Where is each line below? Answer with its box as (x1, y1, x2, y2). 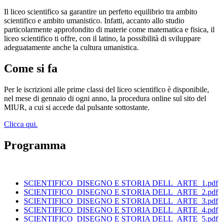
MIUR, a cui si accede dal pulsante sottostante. (4, 103, 150, 112)
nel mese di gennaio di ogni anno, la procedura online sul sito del (4, 94, 206, 103)
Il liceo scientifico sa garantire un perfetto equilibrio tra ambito (4, 7, 197, 16)
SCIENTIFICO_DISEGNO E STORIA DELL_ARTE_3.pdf (24, 197, 218, 205)
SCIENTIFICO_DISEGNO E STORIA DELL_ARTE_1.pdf (24, 179, 218, 187)
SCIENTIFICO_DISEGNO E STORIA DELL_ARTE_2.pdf (24, 188, 218, 196)
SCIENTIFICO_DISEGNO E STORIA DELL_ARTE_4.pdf (24, 206, 218, 214)
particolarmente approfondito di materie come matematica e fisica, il (4, 25, 215, 34)
